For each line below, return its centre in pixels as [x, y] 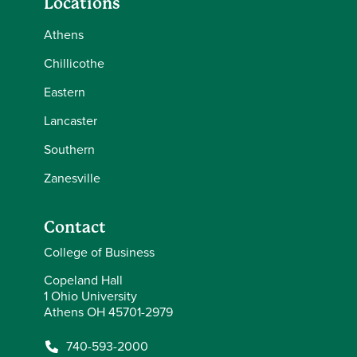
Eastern [65, 92]
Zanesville [72, 178]
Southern [69, 149]
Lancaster [71, 121]
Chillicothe [74, 63]
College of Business [99, 252]
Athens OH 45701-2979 [108, 312]
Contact [75, 228]
